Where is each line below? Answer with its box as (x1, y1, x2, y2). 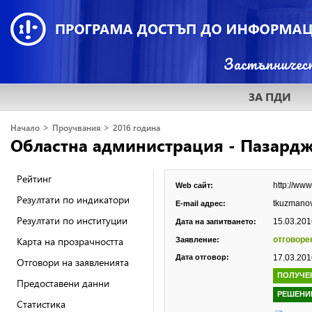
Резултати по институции (17, 214, 127, 227)
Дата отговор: (175, 253, 229, 261)
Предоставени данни (17, 276, 109, 290)
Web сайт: (175, 181, 213, 189)
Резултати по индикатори (17, 193, 130, 206)
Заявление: (175, 235, 219, 244)
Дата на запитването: (175, 217, 256, 226)
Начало (10, 123, 40, 133)
